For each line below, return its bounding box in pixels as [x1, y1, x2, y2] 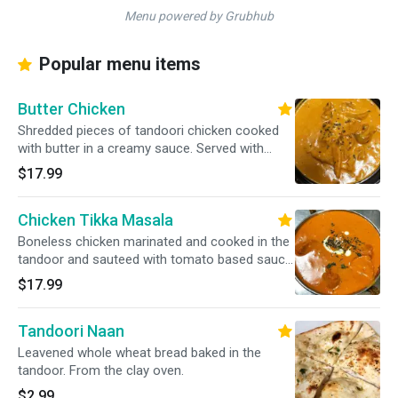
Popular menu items [35, 53, 201, 75]
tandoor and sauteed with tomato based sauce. [18, 251, 295, 267]
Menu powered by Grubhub [124, 9, 274, 23]
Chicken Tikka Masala [18, 211, 173, 229]
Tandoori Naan [18, 322, 124, 340]
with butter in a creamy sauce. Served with [18, 140, 264, 156]
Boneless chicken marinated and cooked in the [18, 234, 290, 250]
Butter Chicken [18, 99, 125, 118]
